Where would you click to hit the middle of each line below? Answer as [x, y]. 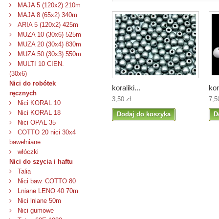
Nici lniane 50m [38, 201]
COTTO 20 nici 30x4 [46, 132]
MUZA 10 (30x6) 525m [48, 34]
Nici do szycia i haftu [41, 162]
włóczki [27, 152]
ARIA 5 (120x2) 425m [47, 25]
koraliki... [126, 88]
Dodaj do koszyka [144, 114]
